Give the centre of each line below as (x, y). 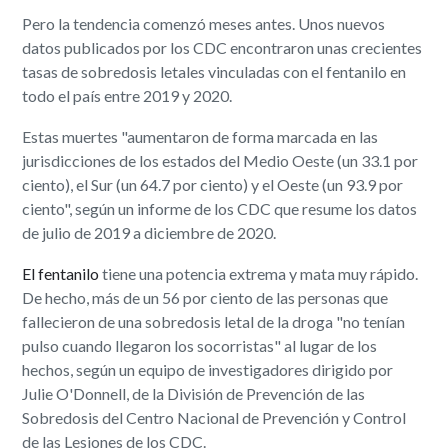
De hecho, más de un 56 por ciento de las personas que (205, 297)
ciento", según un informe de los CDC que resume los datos (220, 208)
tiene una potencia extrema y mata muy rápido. (259, 273)
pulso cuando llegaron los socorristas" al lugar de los (200, 345)
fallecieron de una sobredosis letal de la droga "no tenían (214, 321)
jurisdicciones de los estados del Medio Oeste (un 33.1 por (220, 160)
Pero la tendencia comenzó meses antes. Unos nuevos (204, 23)
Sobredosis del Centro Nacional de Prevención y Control (214, 417)
